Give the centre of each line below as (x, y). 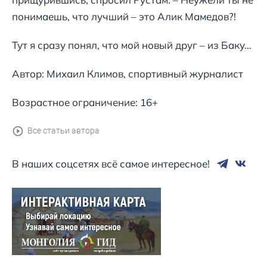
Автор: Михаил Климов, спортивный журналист (128, 74)
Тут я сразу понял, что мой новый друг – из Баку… (132, 45)
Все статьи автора (63, 131)
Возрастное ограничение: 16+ (85, 103)
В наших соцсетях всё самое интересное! (111, 163)
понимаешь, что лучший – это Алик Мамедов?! (124, 17)
